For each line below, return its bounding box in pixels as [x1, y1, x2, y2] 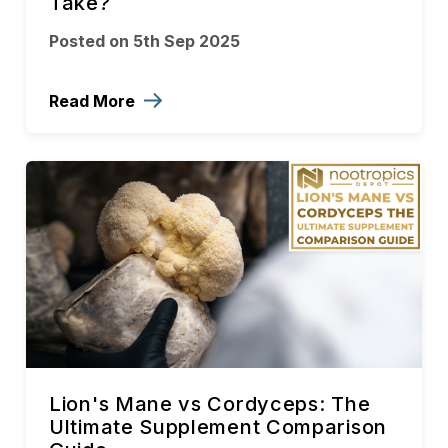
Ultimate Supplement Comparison [49, 415, 388, 440]
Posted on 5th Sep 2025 [49, 31, 240, 52]
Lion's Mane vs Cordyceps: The [49, 392, 371, 417]
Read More [49, 91, 139, 112]
